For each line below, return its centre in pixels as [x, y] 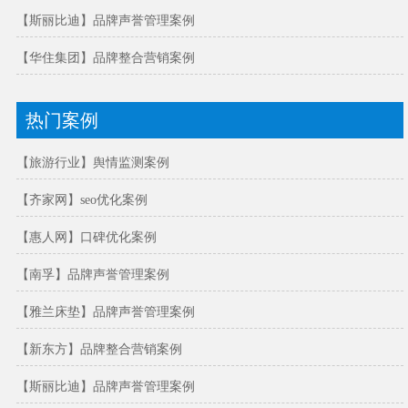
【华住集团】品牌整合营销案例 [106, 58]
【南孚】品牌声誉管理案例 [93, 275]
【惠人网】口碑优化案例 [87, 238]
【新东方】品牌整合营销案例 [100, 350]
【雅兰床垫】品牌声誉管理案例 [106, 312]
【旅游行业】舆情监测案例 [93, 163]
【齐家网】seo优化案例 [82, 200]
